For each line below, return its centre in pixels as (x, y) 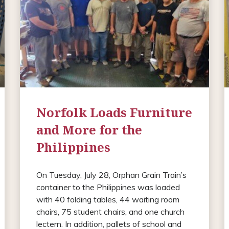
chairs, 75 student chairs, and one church (110, 211)
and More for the (89, 129)
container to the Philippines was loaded (108, 187)
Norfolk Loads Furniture (114, 112)
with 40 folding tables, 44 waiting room (108, 199)
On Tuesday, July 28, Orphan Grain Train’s (111, 175)
